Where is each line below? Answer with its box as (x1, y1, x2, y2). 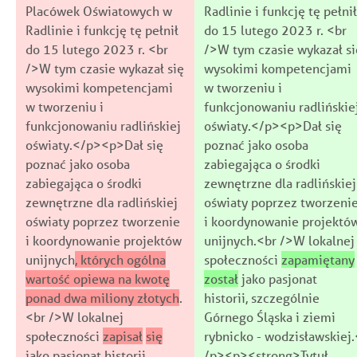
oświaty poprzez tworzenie (25, 212, 180, 229)
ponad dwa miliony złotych (25, 288, 179, 306)
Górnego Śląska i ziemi (204, 308, 335, 325)
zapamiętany (281, 250, 355, 268)
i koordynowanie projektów (25, 231, 182, 249)
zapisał (103, 327, 143, 344)
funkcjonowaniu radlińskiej (25, 116, 181, 134)
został (204, 269, 238, 287)
